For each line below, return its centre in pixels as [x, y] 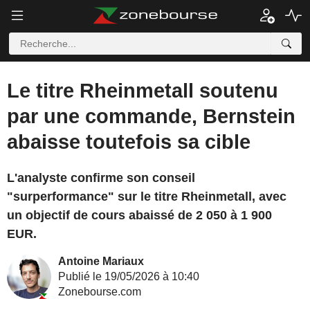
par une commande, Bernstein [151, 116]
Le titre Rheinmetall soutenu [143, 91]
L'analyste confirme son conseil [101, 178]
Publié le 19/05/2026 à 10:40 [129, 276]
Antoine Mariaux [101, 261]
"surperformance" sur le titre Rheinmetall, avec [147, 197]
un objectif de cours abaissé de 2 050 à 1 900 [139, 215]
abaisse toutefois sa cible [129, 142]
